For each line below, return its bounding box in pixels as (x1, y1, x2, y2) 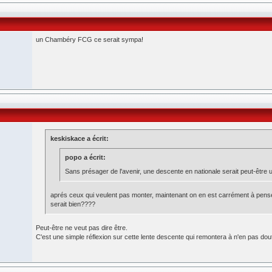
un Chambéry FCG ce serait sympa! (36, 36, 143, 43)
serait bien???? (50, 200, 95, 208)
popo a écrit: (65, 154, 106, 161)
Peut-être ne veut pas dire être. (36, 224, 127, 231)
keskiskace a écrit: (50, 135, 109, 142)
